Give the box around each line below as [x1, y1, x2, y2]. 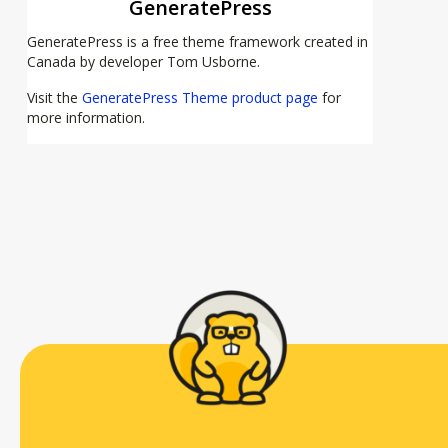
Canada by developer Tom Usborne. [27, 52, 260, 71]
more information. [27, 108, 145, 127]
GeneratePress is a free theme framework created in [27, 32, 368, 51]
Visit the [27, 88, 82, 107]
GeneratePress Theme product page [82, 88, 318, 107]
